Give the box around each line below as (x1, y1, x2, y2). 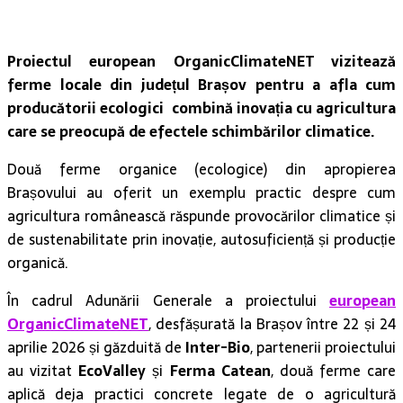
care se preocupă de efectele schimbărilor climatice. (7, 120, 374, 144)
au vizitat (7, 359, 79, 383)
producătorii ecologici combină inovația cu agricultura (7, 96, 396, 121)
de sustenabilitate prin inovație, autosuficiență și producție (7, 228, 396, 252)
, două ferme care (270, 359, 396, 383)
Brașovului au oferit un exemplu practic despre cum (7, 181, 396, 205)
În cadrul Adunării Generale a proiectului (7, 289, 329, 313)
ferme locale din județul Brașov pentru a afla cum (7, 73, 396, 97)
